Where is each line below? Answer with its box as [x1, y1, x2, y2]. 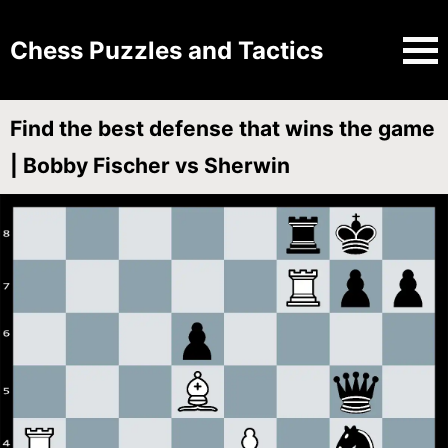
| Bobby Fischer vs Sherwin [10, 153, 290, 178]
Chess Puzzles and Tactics [10, 35, 323, 65]
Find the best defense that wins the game [10, 116, 435, 141]
